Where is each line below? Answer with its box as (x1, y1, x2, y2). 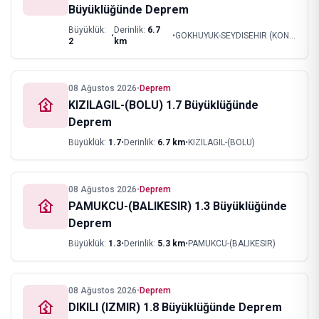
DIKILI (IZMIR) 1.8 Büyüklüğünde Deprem (68, 300, 282, 314)
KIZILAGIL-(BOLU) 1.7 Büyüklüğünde (68, 98, 258, 112)
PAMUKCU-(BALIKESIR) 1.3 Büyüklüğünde (68, 199, 287, 213)
